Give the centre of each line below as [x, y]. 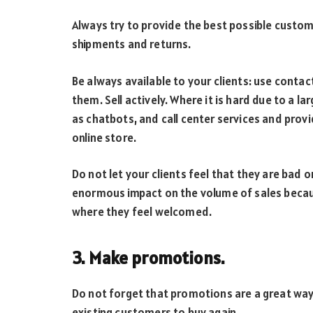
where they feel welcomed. [142, 212]
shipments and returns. [132, 44]
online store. [104, 137]
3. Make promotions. [149, 257]
